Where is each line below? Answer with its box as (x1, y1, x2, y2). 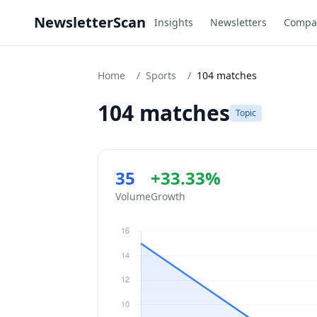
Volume (115, 190, 151, 203)
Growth (151, 190, 185, 203)
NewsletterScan (34, 13, 146, 32)
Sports (146, 69, 176, 82)
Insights (154, 16, 193, 29)
